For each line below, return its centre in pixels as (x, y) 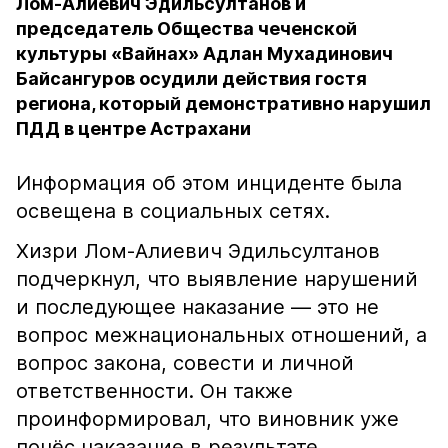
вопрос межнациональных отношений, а (221, 335)
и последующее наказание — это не (197, 307)
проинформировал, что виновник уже (207, 419)
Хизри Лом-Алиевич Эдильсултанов (198, 251)
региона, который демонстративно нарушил (223, 103)
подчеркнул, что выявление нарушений (217, 279)
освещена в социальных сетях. (173, 211)
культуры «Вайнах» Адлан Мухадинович (204, 53)
